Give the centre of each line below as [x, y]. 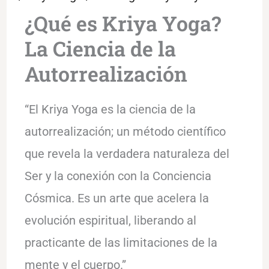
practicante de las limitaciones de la [121, 242]
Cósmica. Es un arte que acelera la [116, 198]
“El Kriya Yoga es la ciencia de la [110, 109]
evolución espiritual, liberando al [110, 220]
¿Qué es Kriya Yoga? [122, 23]
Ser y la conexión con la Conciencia [118, 176]
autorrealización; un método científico [125, 131]
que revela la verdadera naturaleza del [127, 153]
